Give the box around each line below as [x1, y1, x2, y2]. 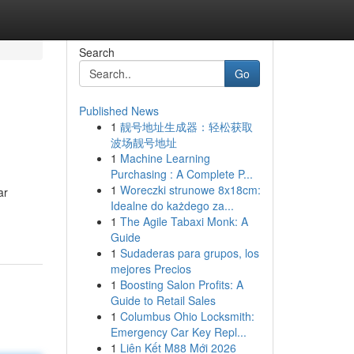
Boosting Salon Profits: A [119, 277, 243, 292]
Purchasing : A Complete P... [110, 166, 253, 182]
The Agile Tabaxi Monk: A [119, 213, 248, 229]
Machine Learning [119, 150, 210, 166]
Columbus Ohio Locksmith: [119, 308, 254, 324]
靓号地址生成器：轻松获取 [119, 119, 253, 134]
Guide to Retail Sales [110, 292, 216, 308]
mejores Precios [110, 261, 191, 277]
